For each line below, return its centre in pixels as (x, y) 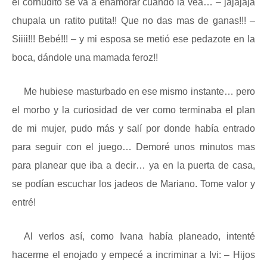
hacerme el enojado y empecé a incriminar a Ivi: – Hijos (133, 255)
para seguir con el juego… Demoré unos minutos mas (133, 147)
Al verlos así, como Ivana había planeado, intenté (139, 236)
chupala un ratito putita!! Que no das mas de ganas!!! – (133, 21)
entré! (24, 202)
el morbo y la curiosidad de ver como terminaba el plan (133, 110)
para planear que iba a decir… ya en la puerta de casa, (133, 165)
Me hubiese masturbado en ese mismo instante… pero (139, 91)
